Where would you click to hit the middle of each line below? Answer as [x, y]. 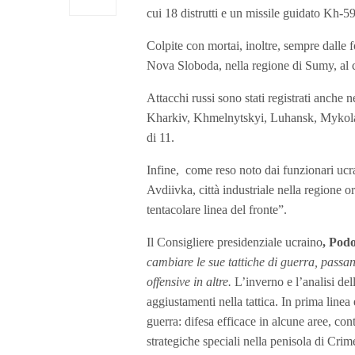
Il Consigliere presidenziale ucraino [235, 242]
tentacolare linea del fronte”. [217, 209]
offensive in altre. [189, 281]
